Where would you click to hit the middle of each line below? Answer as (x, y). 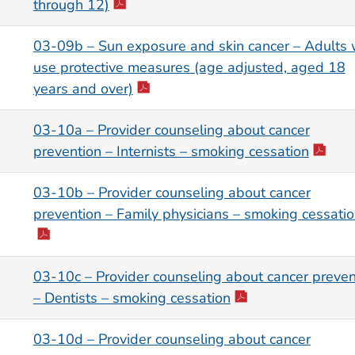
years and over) (83, 89)
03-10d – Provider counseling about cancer (172, 340)
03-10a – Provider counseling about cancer (171, 130)
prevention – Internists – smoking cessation (171, 152)
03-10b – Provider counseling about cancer (172, 193)
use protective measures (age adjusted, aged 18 (189, 68)
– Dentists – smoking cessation (132, 298)
